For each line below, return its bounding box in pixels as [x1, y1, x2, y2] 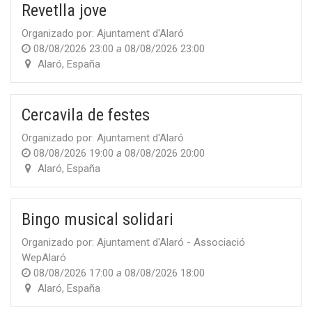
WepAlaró [22, 251, 66, 264]
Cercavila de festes [22, 105, 150, 125]
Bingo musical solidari [22, 210, 173, 229]
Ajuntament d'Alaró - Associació [97, 236, 245, 249]
